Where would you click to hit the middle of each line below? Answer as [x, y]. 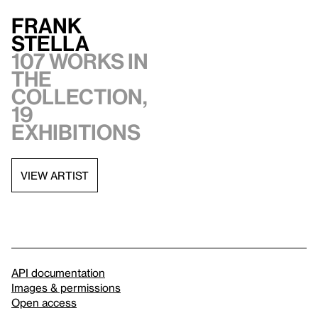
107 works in [80, 61]
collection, [79, 97]
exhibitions [76, 132]
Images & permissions [66, 288]
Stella [50, 44]
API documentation [58, 273]
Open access [44, 303]
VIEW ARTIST [55, 175]
